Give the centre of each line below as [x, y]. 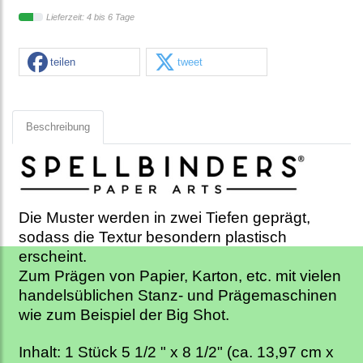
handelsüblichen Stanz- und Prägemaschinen [178, 296]
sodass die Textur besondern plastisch [153, 237]
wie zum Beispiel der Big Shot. [124, 315]
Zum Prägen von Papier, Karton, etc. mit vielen [180, 276]
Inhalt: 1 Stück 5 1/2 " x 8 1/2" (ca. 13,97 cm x [176, 352]
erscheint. [55, 257]
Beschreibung [58, 127]
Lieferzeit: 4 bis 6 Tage [90, 17]
